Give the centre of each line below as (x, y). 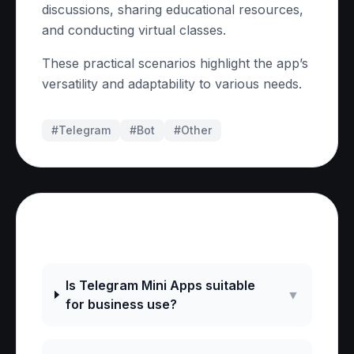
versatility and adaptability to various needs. (172, 84)
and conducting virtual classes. (134, 30)
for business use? (121, 304)
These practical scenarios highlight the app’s (175, 63)
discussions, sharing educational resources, (173, 9)
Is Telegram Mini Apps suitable (160, 285)
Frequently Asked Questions (171, 231)
